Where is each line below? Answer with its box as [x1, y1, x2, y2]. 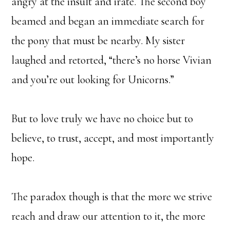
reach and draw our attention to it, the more [11, 209, 206, 223]
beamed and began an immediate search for [11, 14, 205, 28]
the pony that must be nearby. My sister [11, 34, 185, 48]
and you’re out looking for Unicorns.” [11, 73, 175, 87]
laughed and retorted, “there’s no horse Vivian [11, 53, 212, 67]
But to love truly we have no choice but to [11, 112, 194, 126]
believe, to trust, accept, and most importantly [11, 131, 215, 145]
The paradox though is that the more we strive [11, 190, 213, 204]
